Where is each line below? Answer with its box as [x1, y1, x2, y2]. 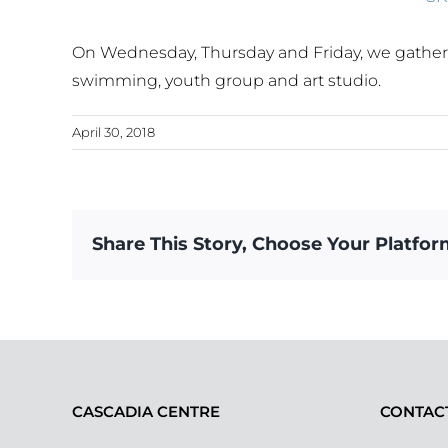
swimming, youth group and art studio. [72, 70, 381, 90]
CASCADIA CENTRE [72, 402, 220, 421]
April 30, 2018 [72, 123, 155, 140]
